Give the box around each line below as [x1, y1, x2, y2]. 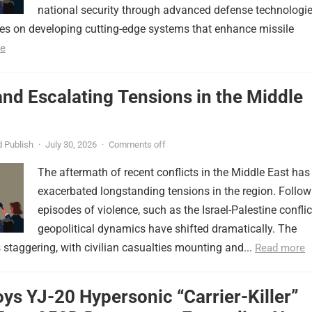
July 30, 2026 [45, 139, 97, 150]
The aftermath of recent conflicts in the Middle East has [38, 166, 310, 179]
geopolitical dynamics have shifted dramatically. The [38, 222, 297, 235]
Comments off [109, 139, 166, 150]
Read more [255, 242, 305, 254]
